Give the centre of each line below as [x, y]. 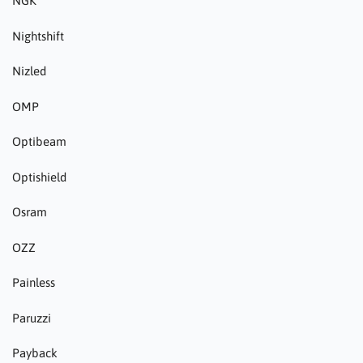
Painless [34, 283]
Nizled [29, 71]
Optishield [39, 177]
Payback [35, 353]
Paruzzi [32, 318]
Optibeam [39, 142]
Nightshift [38, 36]
